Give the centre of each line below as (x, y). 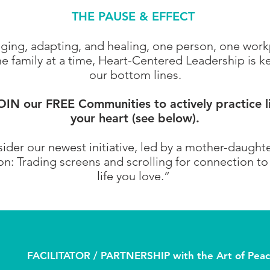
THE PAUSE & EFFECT (135, 16)
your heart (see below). (135, 118)
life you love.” (135, 176)
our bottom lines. (135, 75)
